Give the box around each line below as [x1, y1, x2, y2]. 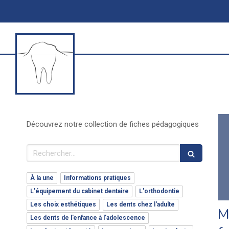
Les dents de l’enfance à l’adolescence [30, 214, 145, 221]
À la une [30, 174, 54, 181]
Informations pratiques [64, 174, 131, 181]
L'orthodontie [139, 188, 179, 195]
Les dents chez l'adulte [106, 201, 175, 208]
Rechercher [26, 144, 70, 153]
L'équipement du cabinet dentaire [30, 188, 129, 195]
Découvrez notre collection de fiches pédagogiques [27, 120, 199, 129]
